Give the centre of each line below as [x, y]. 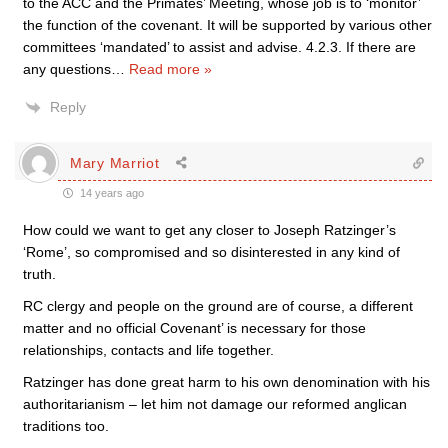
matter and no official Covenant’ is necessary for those [194, 328]
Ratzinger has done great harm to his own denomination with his [226, 382]
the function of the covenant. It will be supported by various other [227, 25]
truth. [39, 274]
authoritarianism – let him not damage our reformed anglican [215, 404]
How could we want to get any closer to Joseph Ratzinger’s [209, 230]
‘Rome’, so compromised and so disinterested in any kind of [211, 252]
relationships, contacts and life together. [148, 350]
